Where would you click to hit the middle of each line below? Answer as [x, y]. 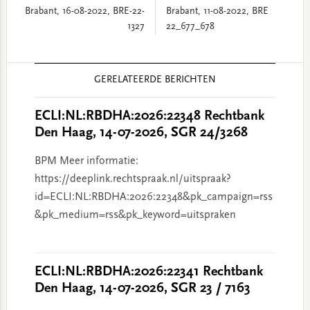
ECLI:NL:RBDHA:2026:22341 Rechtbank [148, 272]
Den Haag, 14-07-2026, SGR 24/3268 [141, 133]
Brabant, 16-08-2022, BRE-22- [84, 12]
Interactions [43, 89]
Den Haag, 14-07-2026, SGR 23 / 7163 [142, 289]
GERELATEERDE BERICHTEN [155, 80]
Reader [27, 71]
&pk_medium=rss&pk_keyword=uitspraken [135, 215]
